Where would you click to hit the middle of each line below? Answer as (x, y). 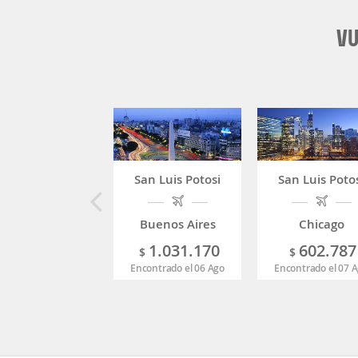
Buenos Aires (177, 225)
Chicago (321, 225)
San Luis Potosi (177, 180)
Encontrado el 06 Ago (177, 268)
